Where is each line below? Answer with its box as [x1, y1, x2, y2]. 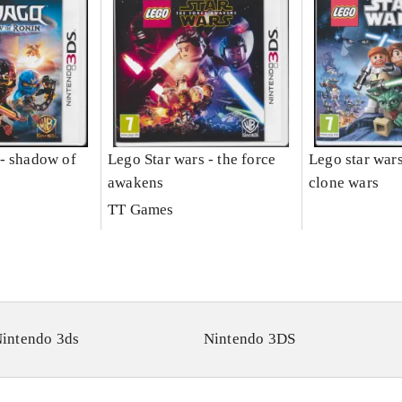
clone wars [308, 174, 379, 192]
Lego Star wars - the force [107, 151, 276, 169]
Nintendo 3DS [203, 330, 296, 348]
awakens [107, 174, 164, 192]
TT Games [107, 201, 174, 219]
